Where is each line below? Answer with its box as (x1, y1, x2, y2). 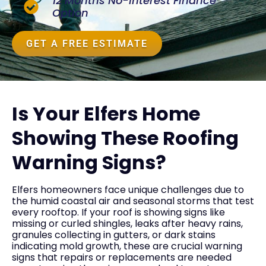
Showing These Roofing (12, 124, 239, 151)
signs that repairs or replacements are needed (12, 250, 232, 264)
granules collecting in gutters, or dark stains (12, 227, 216, 242)
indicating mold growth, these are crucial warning (12, 239, 242, 253)
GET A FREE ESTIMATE (26, 38, 148, 50)
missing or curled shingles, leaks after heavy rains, (12, 216, 243, 230)
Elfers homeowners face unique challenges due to (12, 182, 244, 197)
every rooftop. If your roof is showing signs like (12, 205, 225, 219)
